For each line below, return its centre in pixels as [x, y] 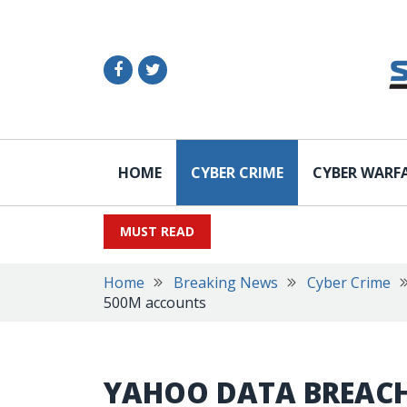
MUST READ [157, 231]
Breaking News [226, 283]
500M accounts [155, 303]
